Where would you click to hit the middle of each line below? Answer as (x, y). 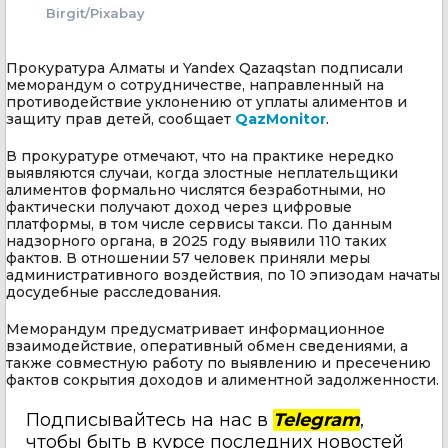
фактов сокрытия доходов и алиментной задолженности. (222, 379)
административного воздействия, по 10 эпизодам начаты (223, 274)
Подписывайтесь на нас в (149, 419)
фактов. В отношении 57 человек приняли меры (188, 257)
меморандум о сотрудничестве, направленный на (195, 84)
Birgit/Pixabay (95, 12)
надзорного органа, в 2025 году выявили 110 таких (196, 240)
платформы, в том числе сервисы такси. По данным (199, 223)
